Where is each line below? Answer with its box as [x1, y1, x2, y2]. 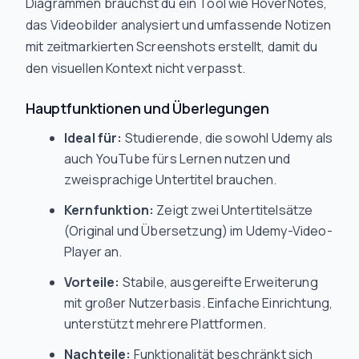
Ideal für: [64, 129, 123, 147]
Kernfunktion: [64, 201, 155, 219]
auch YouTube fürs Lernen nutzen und [64, 150, 291, 167]
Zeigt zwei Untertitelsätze [154, 201, 313, 219]
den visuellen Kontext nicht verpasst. [26, 59, 245, 77]
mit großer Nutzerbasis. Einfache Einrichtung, [64, 294, 333, 312]
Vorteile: [64, 273, 120, 291]
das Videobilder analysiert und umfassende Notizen [26, 16, 331, 34]
